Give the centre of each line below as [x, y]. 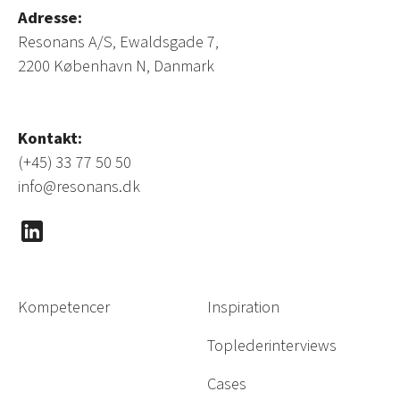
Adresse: [50, 18]
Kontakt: [50, 139]
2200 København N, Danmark [116, 67]
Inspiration [243, 308]
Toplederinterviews [272, 346]
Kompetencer [64, 308]
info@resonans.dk [79, 187]
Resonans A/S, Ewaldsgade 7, [118, 42]
